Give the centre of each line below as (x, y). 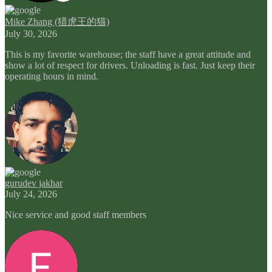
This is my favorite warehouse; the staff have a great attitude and (128, 54)
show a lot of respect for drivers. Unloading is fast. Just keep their (130, 65)
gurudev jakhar (34, 183)
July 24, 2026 (31, 194)
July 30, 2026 (31, 33)
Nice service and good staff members (76, 214)
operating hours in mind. (52, 76)
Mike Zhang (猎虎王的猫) (57, 21)
